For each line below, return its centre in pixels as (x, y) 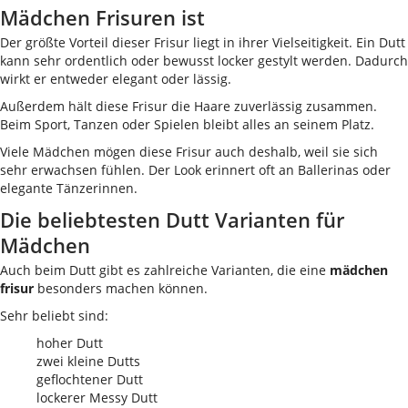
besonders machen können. (121, 288)
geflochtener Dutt (90, 379)
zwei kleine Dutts (88, 361)
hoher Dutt (70, 343)
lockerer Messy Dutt (97, 398)
